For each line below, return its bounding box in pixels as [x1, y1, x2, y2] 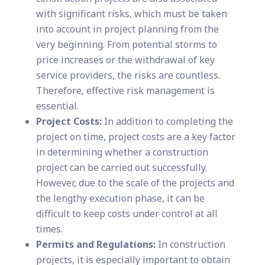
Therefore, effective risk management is [35, 84, 215, 98]
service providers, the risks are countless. [35, 69, 220, 82]
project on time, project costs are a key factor [35, 130, 235, 144]
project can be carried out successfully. [35, 161, 207, 174]
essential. [35, 99, 79, 113]
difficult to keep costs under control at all [35, 207, 218, 221]
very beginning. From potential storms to [35, 38, 217, 51]
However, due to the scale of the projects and [35, 176, 234, 190]
